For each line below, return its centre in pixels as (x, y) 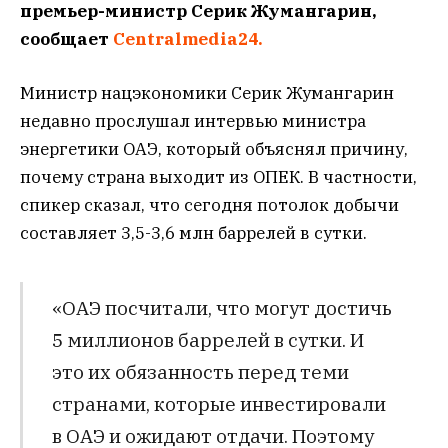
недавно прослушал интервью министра (193, 121)
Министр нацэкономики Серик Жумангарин (207, 93)
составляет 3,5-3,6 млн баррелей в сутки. (193, 233)
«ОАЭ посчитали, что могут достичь (221, 307)
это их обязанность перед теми (200, 371)
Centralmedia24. (188, 38)
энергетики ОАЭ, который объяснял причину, (214, 149)
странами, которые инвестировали (218, 403)
